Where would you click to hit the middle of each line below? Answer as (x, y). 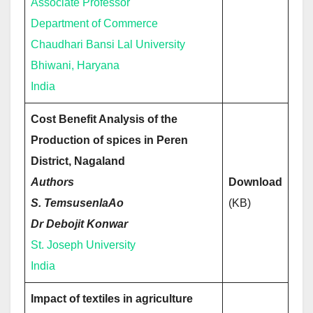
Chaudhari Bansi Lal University (108, 44)
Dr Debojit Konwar (79, 224)
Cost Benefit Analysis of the (104, 119)
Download (255, 182)
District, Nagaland (78, 161)
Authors (52, 182)
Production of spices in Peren (109, 140)
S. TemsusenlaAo (77, 203)
